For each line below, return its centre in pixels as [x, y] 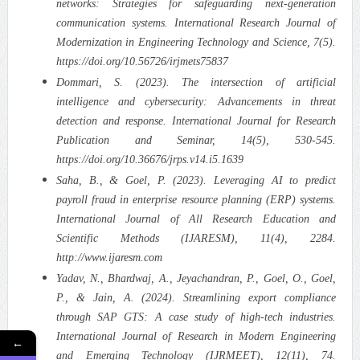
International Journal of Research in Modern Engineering [196, 336]
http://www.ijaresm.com [109, 257]
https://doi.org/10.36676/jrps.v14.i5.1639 [149, 159]
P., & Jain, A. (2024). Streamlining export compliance [196, 297]
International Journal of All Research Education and [196, 219]
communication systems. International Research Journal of [196, 22]
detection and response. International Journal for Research [196, 121]
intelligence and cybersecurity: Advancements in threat [196, 101]
